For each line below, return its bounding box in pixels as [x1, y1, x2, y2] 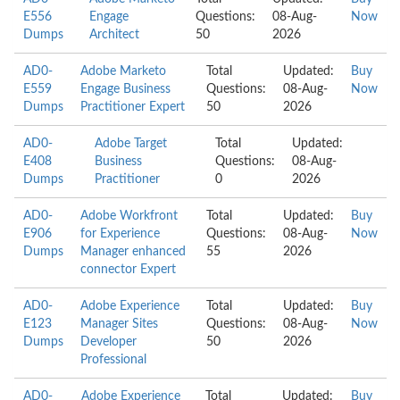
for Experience [80, 228, 160, 240]
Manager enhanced [80, 246, 186, 258]
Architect [89, 29, 140, 41]
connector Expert [80, 263, 176, 276]
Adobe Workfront [80, 210, 178, 222]
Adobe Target [95, 137, 168, 150]
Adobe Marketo [80, 65, 166, 78]
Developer [80, 336, 137, 348]
